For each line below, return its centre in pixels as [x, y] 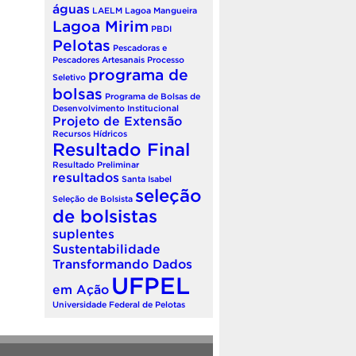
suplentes [83, 233]
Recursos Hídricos [90, 133]
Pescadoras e [140, 47]
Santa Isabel [147, 178]
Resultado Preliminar [96, 164]
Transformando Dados [122, 263]
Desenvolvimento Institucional [116, 108]
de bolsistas [105, 216]
